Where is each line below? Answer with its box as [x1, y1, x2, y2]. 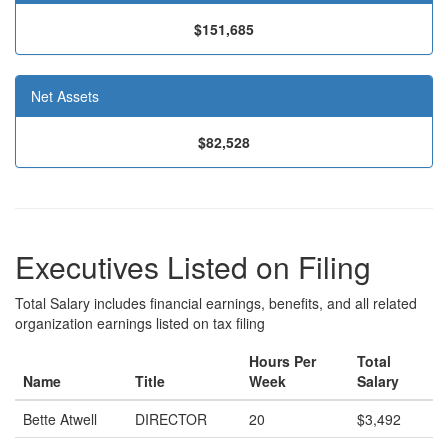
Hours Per [249, 351, 316, 371]
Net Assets [31, 86, 99, 106]
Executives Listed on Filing [15, 245, 371, 288]
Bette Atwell [23, 409, 97, 429]
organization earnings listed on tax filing [15, 313, 265, 333]
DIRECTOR [135, 409, 207, 429]
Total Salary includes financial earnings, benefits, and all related [15, 293, 417, 313]
